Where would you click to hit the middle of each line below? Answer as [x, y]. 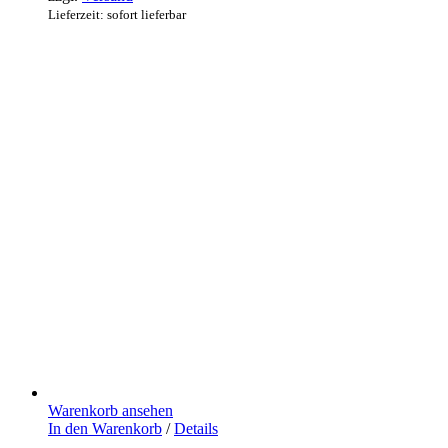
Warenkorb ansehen [110, 410]
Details [196, 428]
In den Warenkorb [105, 428]
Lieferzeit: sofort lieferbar [117, 14]
